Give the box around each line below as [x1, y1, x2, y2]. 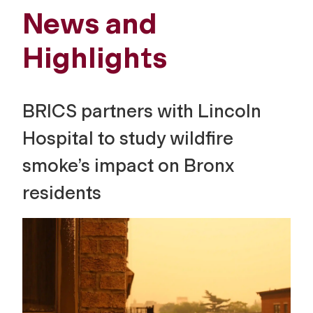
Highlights [22, 40, 167, 75]
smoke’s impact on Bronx [22, 154, 234, 177]
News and [22, 6, 157, 41]
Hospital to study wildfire [22, 126, 233, 150]
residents [22, 181, 101, 204]
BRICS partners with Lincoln [22, 99, 261, 122]
